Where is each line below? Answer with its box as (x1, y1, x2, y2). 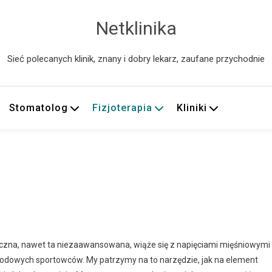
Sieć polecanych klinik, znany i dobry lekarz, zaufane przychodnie (7, 53, 265, 64)
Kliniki (177, 102, 208, 114)
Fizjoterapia (92, 102, 153, 114)
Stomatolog (9, 102, 69, 114)
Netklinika (95, 18, 177, 39)
